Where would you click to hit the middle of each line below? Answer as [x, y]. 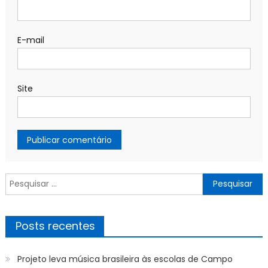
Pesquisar [24, 180]
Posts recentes [55, 226]
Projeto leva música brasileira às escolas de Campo [125, 259]
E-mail [31, 40]
